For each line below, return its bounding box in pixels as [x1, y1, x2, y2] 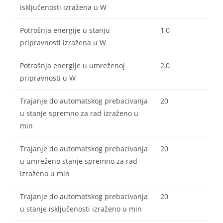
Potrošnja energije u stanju [20, 25, 110, 35]
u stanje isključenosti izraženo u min [20, 204, 142, 214]
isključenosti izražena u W [20, 2, 107, 12]
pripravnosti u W [20, 73, 76, 83]
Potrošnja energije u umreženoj [20, 60, 125, 70]
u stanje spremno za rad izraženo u [20, 108, 138, 118]
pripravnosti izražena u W [20, 37, 106, 47]
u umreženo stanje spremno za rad [20, 156, 137, 166]
